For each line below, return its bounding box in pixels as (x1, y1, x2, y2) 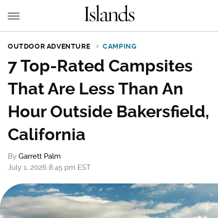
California (8, 125, 86, 144)
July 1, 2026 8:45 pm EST (8, 163, 91, 172)
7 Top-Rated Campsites (8, 56, 193, 75)
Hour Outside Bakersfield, (8, 102, 209, 121)
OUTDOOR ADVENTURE (8, 42, 91, 50)
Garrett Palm (18, 152, 61, 161)
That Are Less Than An (8, 79, 183, 98)
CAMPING (103, 42, 137, 50)
